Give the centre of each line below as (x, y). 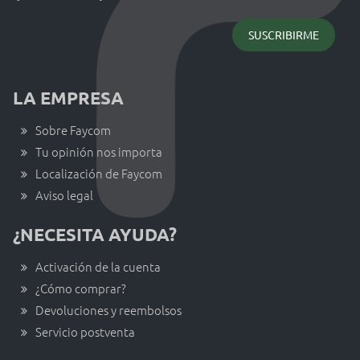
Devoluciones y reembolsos (108, 309)
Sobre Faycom (73, 129)
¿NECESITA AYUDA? (95, 234)
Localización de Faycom (99, 173)
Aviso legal (64, 194)
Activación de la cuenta (98, 266)
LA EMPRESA (68, 97)
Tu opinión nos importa (99, 151)
